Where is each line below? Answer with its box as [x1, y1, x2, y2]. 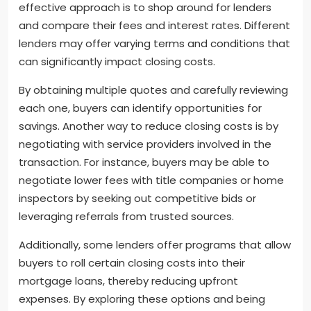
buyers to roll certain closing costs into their [19, 255, 245, 270]
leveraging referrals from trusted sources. [19, 208, 234, 224]
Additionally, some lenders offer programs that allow [19, 237, 291, 252]
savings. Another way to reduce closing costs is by [19, 118, 278, 133]
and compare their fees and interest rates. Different [19, 17, 290, 33]
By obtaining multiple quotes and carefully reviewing [19, 82, 288, 97]
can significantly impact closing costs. [19, 53, 215, 69]
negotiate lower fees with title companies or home [19, 172, 284, 187]
